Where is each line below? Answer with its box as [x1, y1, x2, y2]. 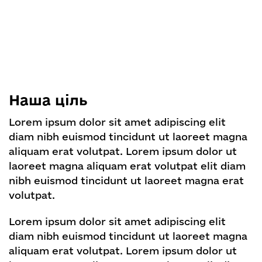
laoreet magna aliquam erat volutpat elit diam [9, 160, 246, 171]
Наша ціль [9, 92, 88, 109]
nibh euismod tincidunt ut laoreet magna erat [9, 174, 244, 186]
